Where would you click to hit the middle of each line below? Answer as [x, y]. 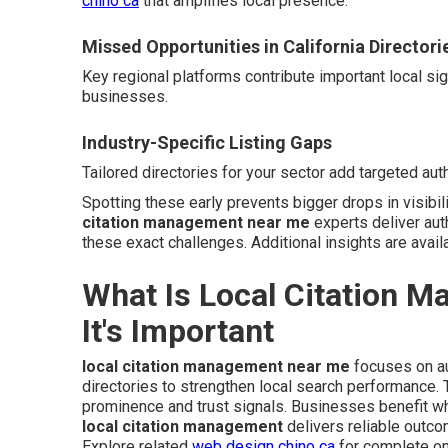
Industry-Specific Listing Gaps [207, 142]
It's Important [178, 331]
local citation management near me [216, 366]
